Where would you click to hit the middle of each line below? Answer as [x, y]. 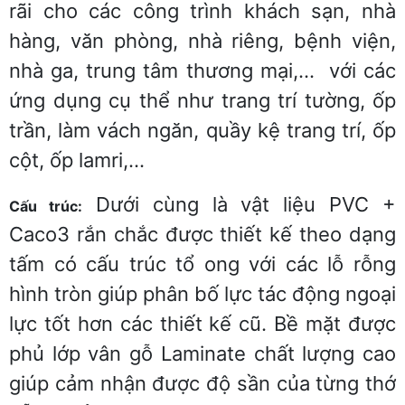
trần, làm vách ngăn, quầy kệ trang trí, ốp [202, 130]
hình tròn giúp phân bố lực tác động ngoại [202, 293]
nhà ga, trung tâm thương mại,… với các [202, 70]
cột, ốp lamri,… [77, 160]
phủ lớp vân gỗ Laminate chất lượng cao [202, 353]
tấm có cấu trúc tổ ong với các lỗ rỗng [202, 264]
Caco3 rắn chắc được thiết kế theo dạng [202, 234]
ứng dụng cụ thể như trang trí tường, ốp [202, 100]
